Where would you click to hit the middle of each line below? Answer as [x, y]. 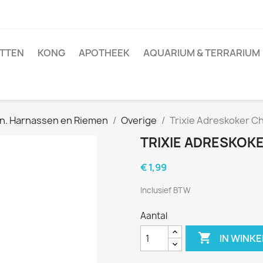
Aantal [154, 216]
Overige [139, 120]
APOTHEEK [104, 53]
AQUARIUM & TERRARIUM [202, 53]
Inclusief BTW [166, 190]
